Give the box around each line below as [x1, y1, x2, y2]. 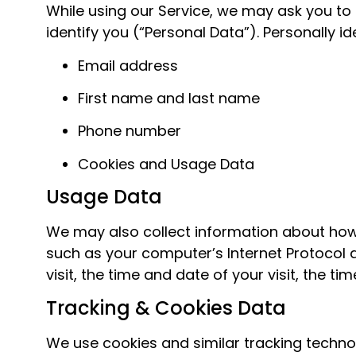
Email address [78, 55, 178, 75]
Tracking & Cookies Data [46, 294, 286, 321]
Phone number [78, 121, 181, 141]
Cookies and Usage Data [78, 153, 254, 174]
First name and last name [78, 87, 260, 108]
